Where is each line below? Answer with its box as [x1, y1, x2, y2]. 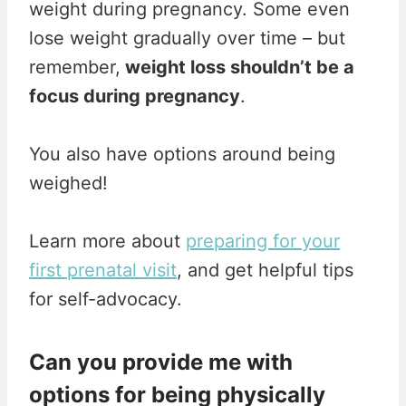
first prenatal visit [29, 258, 177, 281]
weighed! [29, 171, 108, 194]
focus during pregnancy [29, 84, 240, 107]
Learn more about [29, 229, 186, 252]
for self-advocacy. [29, 287, 182, 310]
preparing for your [186, 229, 340, 252]
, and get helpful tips [177, 258, 353, 281]
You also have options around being [29, 142, 335, 165]
